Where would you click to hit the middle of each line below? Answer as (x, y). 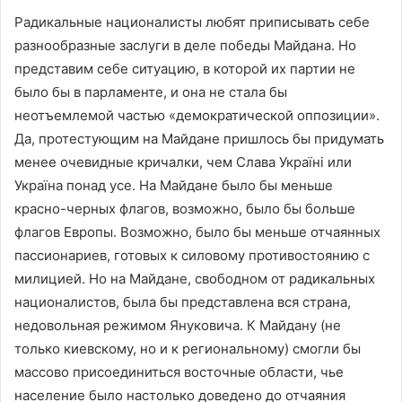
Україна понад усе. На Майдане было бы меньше (174, 185)
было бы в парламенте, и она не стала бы (151, 92)
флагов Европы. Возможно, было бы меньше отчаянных (197, 232)
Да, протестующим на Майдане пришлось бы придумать (199, 138)
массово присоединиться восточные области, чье (179, 371)
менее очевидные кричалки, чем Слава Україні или (183, 162)
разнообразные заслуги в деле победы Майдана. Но (185, 45)
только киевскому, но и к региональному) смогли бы (188, 348)
